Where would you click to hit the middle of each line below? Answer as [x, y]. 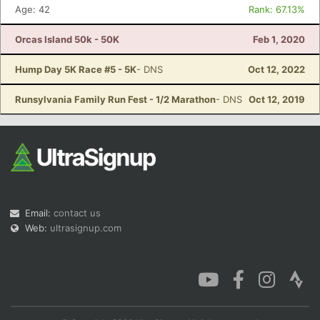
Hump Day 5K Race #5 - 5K [76, 69]
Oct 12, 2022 [276, 69]
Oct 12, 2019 [277, 99]
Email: [39, 213]
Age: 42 [32, 9]
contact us [77, 213]
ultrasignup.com [86, 228]
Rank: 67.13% [277, 9]
